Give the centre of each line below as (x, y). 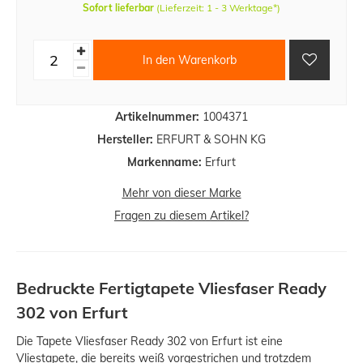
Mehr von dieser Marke (181, 193)
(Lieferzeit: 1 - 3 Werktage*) (218, 8)
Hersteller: (125, 140)
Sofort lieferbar (118, 8)
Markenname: (164, 162)
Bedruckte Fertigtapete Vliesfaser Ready (171, 288)
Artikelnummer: (157, 117)
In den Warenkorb (189, 60)
